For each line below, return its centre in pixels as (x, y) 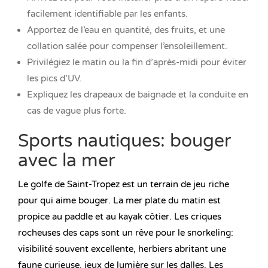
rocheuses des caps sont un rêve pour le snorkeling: (126, 233)
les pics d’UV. (54, 79)
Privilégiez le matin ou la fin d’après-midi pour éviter (137, 63)
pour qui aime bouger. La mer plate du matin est (119, 201)
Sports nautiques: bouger (124, 141)
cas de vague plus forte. (77, 111)
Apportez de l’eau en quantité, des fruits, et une (126, 30)
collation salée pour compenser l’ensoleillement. (127, 46)
